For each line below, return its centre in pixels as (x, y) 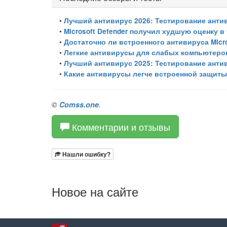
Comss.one (79, 104)
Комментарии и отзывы (120, 126)
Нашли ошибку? (86, 154)
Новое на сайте (95, 191)
